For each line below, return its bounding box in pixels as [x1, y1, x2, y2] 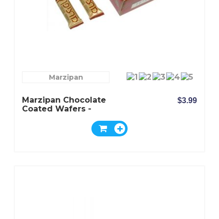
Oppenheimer [22, 113, 81, 122]
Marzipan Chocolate [22, 95, 106, 105]
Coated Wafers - [22, 104, 91, 113]
